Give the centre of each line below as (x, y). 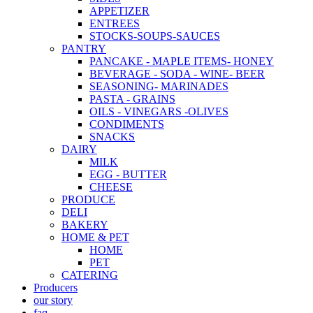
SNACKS (112, 137)
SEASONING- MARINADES (159, 86)
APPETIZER (119, 11)
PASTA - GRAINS (132, 99)
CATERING (90, 275)
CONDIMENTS (127, 124)
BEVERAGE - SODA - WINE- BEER (177, 74)
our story (53, 300)
